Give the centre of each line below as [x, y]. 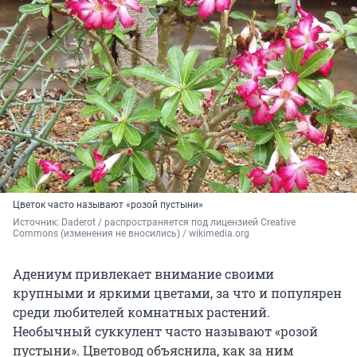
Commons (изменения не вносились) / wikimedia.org [131, 234]
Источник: [37, 223]
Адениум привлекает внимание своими [143, 274]
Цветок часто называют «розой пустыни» [108, 205]
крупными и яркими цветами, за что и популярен [177, 293]
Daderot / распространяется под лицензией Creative [178, 223]
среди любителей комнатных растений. [141, 312]
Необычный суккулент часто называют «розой [165, 331]
